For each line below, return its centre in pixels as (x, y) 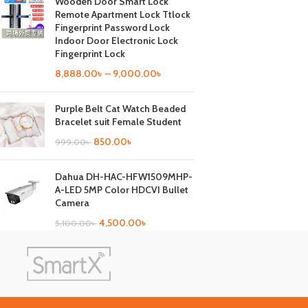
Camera (72, 203)
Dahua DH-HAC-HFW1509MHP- (124, 177)
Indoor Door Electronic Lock (117, 41)
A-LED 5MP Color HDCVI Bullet (122, 190)
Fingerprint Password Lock (112, 27)
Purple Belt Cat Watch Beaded (120, 109)
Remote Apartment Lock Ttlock (123, 14)
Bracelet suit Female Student (118, 122)
